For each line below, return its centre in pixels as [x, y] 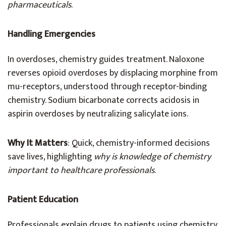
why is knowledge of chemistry [152, 157]
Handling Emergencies [51, 34]
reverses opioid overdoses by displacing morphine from [113, 73]
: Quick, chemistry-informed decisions [139, 143]
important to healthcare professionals [81, 171]
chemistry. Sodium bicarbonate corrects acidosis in [103, 100]
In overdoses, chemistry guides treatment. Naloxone [106, 60]
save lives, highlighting [51, 157]
